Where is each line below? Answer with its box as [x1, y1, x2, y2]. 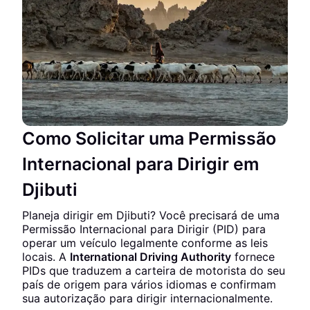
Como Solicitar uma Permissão [22, 128, 276, 149]
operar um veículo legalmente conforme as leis [22, 236, 268, 250]
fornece [231, 250, 275, 264]
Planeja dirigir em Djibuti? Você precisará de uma [22, 208, 280, 222]
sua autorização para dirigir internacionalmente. [22, 291, 273, 305]
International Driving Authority [70, 250, 231, 264]
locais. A [22, 250, 70, 264]
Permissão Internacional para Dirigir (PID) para [22, 222, 266, 236]
